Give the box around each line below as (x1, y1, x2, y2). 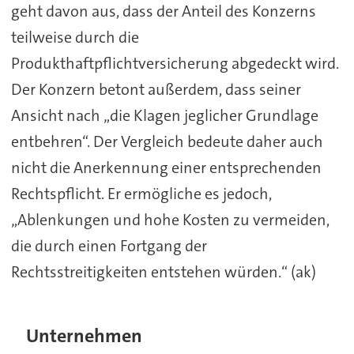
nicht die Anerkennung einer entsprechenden (10, 156, 322, 178)
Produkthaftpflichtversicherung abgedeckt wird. (10, 52, 339, 73)
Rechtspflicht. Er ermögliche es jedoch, (10, 183, 272, 204)
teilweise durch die (10, 26, 139, 47)
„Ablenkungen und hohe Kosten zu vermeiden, (10, 209, 330, 230)
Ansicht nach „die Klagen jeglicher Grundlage (10, 104, 318, 126)
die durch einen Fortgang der (10, 235, 207, 256)
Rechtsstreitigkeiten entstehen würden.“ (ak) (10, 261, 316, 282)
